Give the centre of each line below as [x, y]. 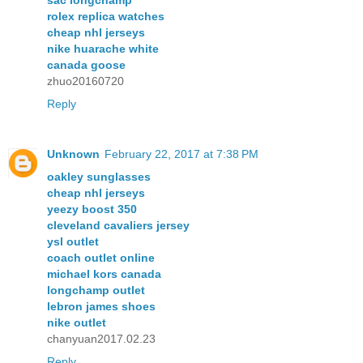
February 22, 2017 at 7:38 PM [181, 154]
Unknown [73, 154]
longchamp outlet [96, 290]
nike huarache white [103, 49]
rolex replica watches [106, 17]
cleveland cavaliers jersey [118, 226]
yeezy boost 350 [92, 209]
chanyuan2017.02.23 [101, 339]
